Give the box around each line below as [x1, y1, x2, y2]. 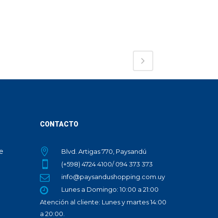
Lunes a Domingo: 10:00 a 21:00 [61, 185, 159, 193]
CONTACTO [40, 120, 78, 128]
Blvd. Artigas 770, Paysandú [61, 147, 146, 155]
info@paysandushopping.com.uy [61, 173, 165, 181]
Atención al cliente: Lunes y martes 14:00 [40, 198, 166, 206]
